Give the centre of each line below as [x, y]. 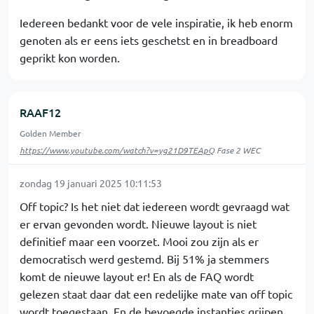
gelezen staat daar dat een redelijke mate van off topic [156, 294]
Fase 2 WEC [237, 150]
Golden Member [50, 134]
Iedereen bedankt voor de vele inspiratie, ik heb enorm [156, 23]
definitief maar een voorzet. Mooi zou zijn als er [139, 241]
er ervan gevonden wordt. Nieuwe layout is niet [138, 224]
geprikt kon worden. [70, 58]
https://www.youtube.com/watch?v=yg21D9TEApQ [117, 150]
